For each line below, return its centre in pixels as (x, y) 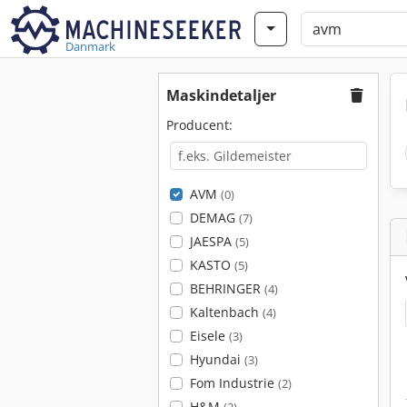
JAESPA (212, 241)
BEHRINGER (227, 288)
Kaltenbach (226, 312)
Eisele (209, 336)
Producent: (199, 125)
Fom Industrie (233, 383)
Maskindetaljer (221, 95)
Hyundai (217, 359)
